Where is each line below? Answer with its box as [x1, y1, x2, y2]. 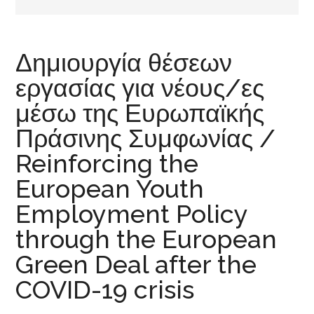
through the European [15, 224, 278, 254]
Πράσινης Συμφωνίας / [15, 123, 276, 153]
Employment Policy [15, 199, 248, 229]
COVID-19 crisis [15, 275, 195, 305]
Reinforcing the [15, 149, 199, 179]
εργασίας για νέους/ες [15, 73, 265, 103]
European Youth [15, 174, 205, 204]
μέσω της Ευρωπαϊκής [15, 98, 265, 128]
